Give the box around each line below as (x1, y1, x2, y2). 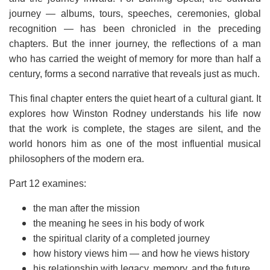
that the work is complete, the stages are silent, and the (9, 124, 261, 134)
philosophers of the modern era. (9, 154, 144, 164)
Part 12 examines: (9, 178, 86, 189)
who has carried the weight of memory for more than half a (9, 54, 261, 64)
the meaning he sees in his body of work (33, 218, 204, 228)
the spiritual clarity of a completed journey (33, 233, 210, 243)
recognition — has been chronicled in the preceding (9, 24, 261, 34)
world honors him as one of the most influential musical (9, 139, 261, 149)
